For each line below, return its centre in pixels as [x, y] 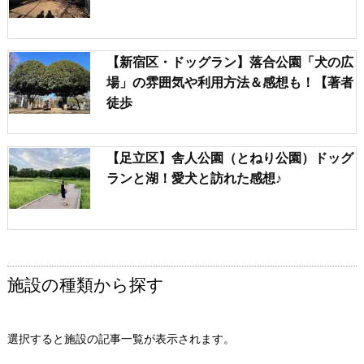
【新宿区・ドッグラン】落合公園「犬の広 [230, 62]
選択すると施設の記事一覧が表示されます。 [121, 339]
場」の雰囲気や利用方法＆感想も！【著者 [230, 82]
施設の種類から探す [86, 285]
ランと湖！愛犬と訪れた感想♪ [194, 178]
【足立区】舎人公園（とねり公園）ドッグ [230, 157]
